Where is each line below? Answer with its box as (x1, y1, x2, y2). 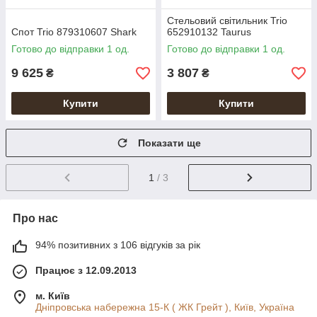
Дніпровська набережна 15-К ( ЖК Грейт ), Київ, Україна (35, 301, 294, 313)
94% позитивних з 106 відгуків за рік (35, 238, 200, 250)
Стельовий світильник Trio (167, 15, 287, 26)
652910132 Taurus (167, 26, 251, 38)
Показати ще (138, 137, 201, 149)
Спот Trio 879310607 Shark (11, 26, 137, 38)
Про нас (13, 212, 58, 224)
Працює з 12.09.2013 (35, 264, 137, 276)
